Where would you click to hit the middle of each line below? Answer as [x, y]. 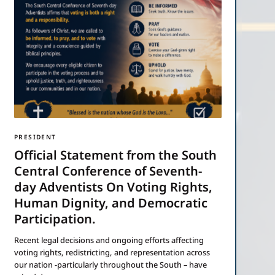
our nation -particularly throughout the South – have [111, 264]
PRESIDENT [35, 137]
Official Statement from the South [116, 155]
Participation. [55, 219]
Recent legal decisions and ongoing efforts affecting [109, 240]
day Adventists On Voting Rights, [114, 187]
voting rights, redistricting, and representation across [112, 252]
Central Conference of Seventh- [108, 171]
